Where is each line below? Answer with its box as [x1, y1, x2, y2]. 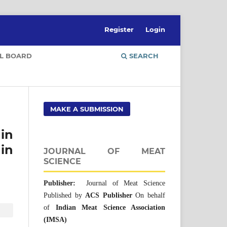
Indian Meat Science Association [55, 203, 165, 211]
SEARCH [127, 51, 159, 60]
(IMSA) [44, 215, 67, 223]
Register [104, 25, 134, 33]
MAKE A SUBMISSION [50, 104, 124, 113]
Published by [44, 191, 86, 199]
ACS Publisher [85, 191, 132, 199]
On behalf [132, 191, 166, 199]
